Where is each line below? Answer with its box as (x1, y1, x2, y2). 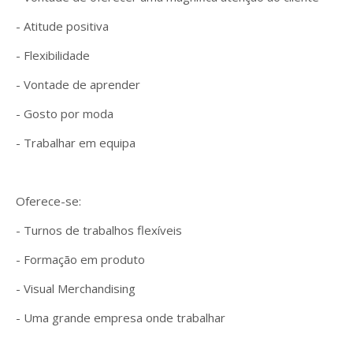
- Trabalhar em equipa (16, 135, 136, 150)
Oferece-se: (16, 193, 81, 209)
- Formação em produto (16, 251, 145, 267)
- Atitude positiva (16, 18, 109, 34)
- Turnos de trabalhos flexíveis (16, 222, 182, 238)
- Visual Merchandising (16, 281, 136, 296)
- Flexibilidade (16, 47, 90, 63)
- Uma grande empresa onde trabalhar (16, 310, 225, 325)
